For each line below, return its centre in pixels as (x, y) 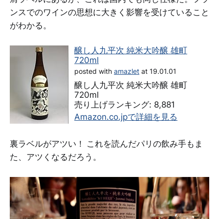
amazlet (127, 72)
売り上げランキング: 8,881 (125, 105)
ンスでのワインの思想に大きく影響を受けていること (109, 12)
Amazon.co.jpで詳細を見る (126, 117)
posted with (94, 72)
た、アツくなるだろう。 (55, 157)
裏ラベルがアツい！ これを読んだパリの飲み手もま (106, 144)
